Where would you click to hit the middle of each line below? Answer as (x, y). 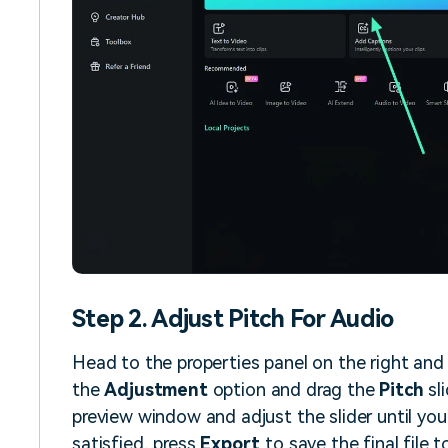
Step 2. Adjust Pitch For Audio (233, 319)
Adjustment (156, 390)
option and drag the (293, 390)
